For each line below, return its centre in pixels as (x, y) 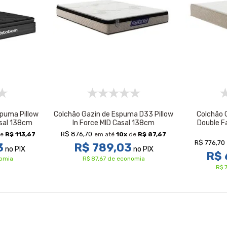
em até (105, 134)
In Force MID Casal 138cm (113, 123)
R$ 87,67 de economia (113, 159)
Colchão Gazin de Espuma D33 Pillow (113, 114)
